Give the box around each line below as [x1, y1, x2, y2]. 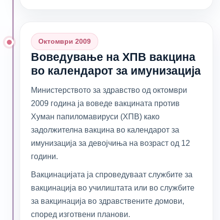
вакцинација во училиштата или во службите [31, 183, 194, 192]
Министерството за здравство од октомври [31, 85, 187, 94]
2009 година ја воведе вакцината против [31, 99, 180, 108]
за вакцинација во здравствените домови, [31, 196, 184, 205]
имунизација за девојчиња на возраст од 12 [31, 138, 190, 147]
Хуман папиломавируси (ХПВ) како [31, 112, 160, 121]
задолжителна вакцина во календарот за [31, 125, 179, 134]
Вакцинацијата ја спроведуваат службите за [31, 170, 192, 179]
